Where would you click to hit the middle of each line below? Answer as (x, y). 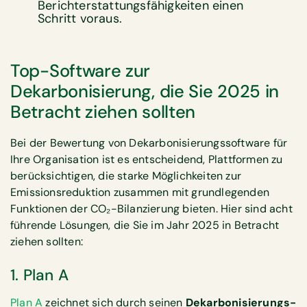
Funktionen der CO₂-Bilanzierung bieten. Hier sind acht (151, 209)
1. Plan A (39, 275)
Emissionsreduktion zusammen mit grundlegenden (140, 193)
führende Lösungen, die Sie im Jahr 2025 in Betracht (145, 225)
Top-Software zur (81, 71)
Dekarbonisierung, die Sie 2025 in (145, 92)
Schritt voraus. (80, 18)
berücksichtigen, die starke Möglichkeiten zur (126, 176)
